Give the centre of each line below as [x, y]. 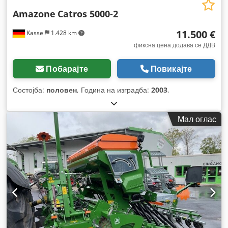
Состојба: [30, 90]
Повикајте [171, 68]
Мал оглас [197, 119]
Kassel [35, 33]
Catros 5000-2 [88, 13]
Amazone [34, 13]
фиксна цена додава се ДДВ [175, 45]
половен [62, 90]
